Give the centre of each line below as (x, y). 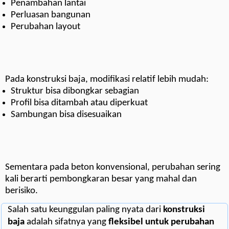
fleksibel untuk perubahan (161, 222)
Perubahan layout (46, 27)
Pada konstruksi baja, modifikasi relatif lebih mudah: (107, 80)
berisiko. (21, 191)
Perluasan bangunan (51, 15)
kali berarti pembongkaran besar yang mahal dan (101, 179)
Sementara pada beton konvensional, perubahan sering (113, 168)
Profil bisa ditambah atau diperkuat (79, 103)
